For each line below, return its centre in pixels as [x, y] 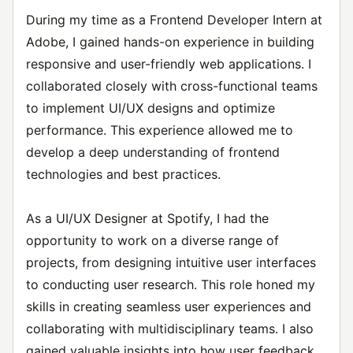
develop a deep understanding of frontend [153, 152]
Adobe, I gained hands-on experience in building [170, 42]
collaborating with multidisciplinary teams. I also [170, 329]
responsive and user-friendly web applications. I [169, 64]
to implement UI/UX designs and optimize [150, 108]
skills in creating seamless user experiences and [169, 307]
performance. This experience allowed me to [160, 130]
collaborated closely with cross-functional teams [172, 86]
